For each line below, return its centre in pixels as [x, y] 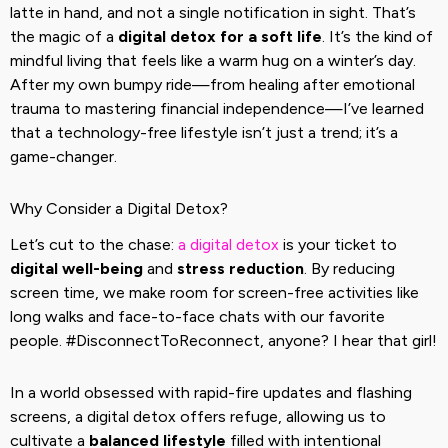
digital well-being [76, 268]
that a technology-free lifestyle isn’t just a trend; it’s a [204, 133]
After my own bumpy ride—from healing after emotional [212, 85]
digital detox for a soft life [220, 37]
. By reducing [349, 268]
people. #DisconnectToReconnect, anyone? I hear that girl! [223, 340]
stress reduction [240, 268]
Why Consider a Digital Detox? [119, 209]
